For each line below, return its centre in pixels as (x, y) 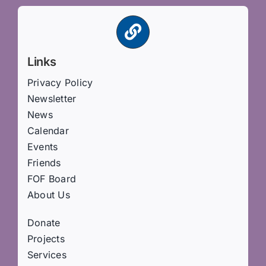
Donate (44, 223)
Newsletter (52, 99)
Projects (46, 239)
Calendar (48, 131)
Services (47, 255)
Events (42, 147)
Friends (44, 163)
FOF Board (52, 179)
